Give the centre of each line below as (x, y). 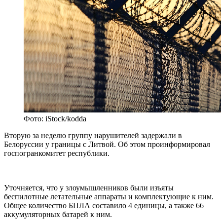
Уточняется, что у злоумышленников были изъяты (89, 188)
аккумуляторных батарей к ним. (58, 215)
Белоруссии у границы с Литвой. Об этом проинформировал (107, 145)
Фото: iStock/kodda (55, 119)
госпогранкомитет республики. (57, 153)
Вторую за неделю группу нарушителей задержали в (93, 136)
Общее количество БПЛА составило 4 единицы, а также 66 (104, 206)
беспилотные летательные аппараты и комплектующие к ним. (109, 197)
